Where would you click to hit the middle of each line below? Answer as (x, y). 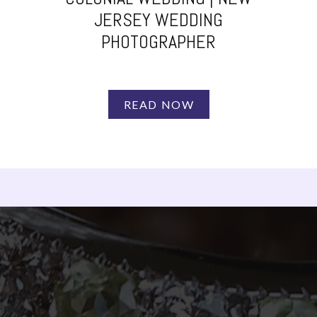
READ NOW (159, 104)
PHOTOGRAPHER (158, 42)
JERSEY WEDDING (158, 20)
